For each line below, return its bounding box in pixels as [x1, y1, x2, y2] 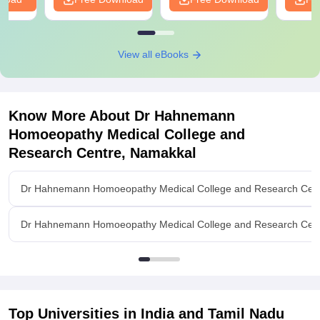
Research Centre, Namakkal [9, 145, 196, 161]
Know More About [9, 108, 134, 124]
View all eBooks [117, 49, 191, 60]
